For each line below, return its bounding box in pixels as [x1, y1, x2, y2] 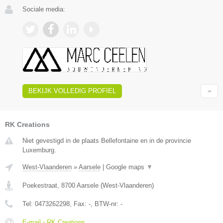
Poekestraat [22, 181, 57, 189]
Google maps [106, 163, 146, 171]
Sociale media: [22, 5, 65, 13]
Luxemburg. [22, 146, 56, 154]
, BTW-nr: [91, 200, 120, 208]
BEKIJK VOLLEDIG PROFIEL [28, 87, 116, 95]
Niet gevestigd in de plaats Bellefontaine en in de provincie [22, 136, 191, 144]
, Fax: [70, 200, 89, 208]
